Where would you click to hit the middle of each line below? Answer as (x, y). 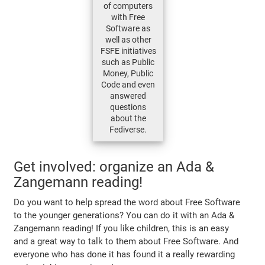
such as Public (128, 62)
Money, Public (128, 73)
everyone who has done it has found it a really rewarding (125, 254)
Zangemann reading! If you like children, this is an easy (122, 228)
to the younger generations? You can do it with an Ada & (124, 215)
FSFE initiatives (128, 51)
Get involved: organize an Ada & (114, 167)
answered (128, 96)
